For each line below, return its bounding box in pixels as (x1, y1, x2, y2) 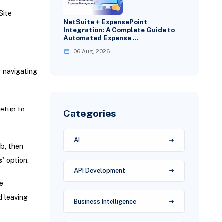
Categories (63, 107, 117, 119)
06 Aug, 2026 (73, 47, 110, 55)
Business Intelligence (74, 197, 137, 205)
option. (4, 155, 29, 164)
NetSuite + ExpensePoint (63, 18, 148, 26)
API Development (74, 166, 126, 174)
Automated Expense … (63, 34, 139, 42)
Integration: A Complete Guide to (63, 26, 175, 34)
